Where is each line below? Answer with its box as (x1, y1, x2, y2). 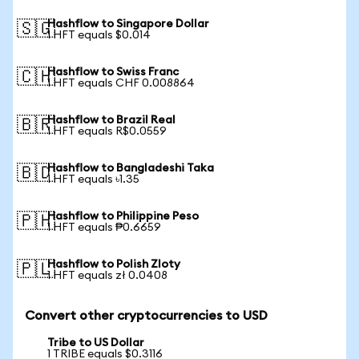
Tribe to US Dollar (47, 337, 144, 349)
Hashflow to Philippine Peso (47, 211, 199, 222)
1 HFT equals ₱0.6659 (47, 222, 161, 233)
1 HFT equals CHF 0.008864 (47, 78, 195, 89)
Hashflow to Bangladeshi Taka (47, 163, 214, 174)
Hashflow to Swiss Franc (47, 67, 179, 78)
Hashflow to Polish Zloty (47, 259, 180, 270)
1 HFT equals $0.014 (47, 30, 151, 41)
